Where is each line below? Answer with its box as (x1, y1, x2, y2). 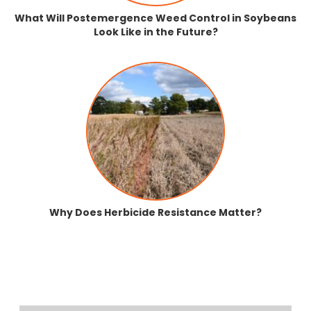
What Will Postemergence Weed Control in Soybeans (15, 11, 296, 26)
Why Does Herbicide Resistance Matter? (49, 205, 262, 220)
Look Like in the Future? (93, 25, 218, 40)
